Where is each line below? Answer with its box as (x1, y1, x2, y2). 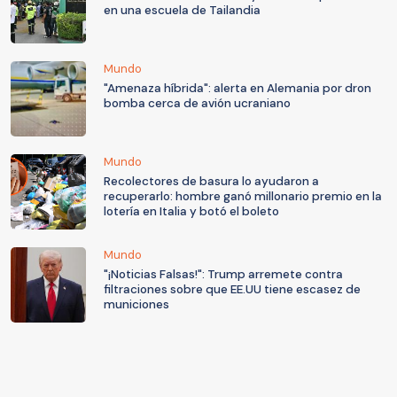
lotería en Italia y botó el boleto (104, 204, 279, 220)
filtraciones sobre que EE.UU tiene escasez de (104, 282, 361, 298)
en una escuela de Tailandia (104, 3, 261, 19)
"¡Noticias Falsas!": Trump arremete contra (104, 267, 343, 283)
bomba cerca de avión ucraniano (104, 96, 291, 112)
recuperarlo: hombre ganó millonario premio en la (104, 189, 382, 205)
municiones (104, 297, 169, 313)
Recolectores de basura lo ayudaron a (104, 174, 319, 190)
